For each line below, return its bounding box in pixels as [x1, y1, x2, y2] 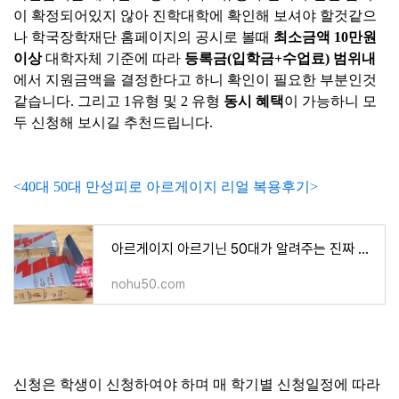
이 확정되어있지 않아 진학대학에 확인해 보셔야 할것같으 [13, 8, 377, 23]
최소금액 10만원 [273, 29, 377, 45]
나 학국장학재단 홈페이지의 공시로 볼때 [13, 29, 273, 45]
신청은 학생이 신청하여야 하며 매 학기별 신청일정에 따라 [13, 377, 380, 392]
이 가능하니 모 [284, 94, 377, 109]
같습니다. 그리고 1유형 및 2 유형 [13, 94, 224, 109]
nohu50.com [111, 277, 185, 291]
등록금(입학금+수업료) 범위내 [184, 51, 376, 66]
